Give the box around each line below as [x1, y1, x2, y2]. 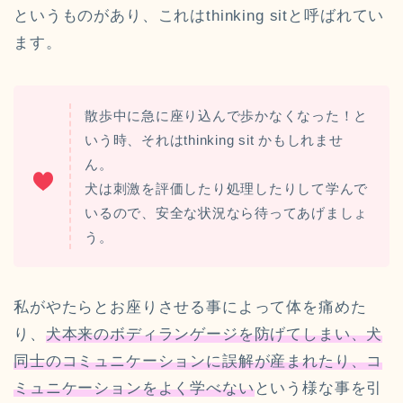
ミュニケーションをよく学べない [13, 380, 255, 398]
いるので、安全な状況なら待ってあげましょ [85, 205, 369, 221]
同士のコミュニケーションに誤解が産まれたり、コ [13, 353, 383, 371]
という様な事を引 [254, 380, 383, 398]
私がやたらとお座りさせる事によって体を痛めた [13, 299, 367, 317]
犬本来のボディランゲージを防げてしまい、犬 [45, 326, 383, 344]
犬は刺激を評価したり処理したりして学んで [85, 181, 369, 197]
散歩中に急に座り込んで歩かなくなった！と [85, 108, 369, 124]
